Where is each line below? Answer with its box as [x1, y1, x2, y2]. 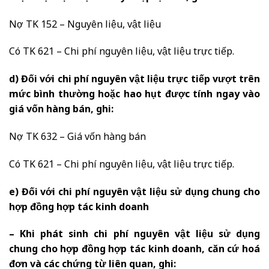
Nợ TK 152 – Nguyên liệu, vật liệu [9, 14, 161, 36]
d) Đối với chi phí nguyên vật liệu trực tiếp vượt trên [9, 70, 260, 91]
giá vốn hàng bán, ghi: [9, 100, 113, 121]
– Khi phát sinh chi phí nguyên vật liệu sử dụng [9, 225, 260, 246]
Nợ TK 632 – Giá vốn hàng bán [9, 127, 146, 149]
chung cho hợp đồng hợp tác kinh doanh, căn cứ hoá [9, 240, 260, 261]
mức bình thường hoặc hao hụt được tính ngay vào [9, 85, 260, 106]
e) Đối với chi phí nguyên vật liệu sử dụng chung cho [9, 182, 260, 204]
